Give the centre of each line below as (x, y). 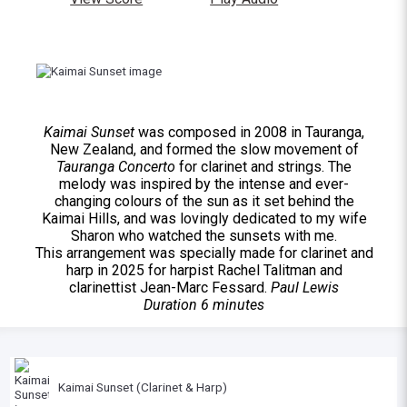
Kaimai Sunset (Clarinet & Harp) (142, 387)
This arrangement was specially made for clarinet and (204, 253)
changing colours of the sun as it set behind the (204, 201)
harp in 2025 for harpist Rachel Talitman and (204, 270)
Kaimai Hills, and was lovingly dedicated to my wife (204, 218)
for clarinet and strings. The (264, 166)
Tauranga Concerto (116, 166)
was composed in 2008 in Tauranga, (250, 132)
